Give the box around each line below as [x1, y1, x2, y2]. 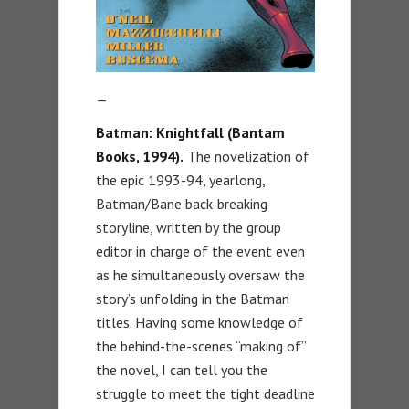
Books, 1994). [96, 147, 184, 166]
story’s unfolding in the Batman [96, 289, 289, 309]
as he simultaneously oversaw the [96, 266, 305, 285]
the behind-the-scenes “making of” [96, 337, 306, 356]
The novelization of [184, 147, 309, 166]
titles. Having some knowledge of [96, 313, 303, 332]
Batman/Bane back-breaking [96, 194, 267, 214]
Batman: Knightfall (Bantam [96, 123, 285, 142]
